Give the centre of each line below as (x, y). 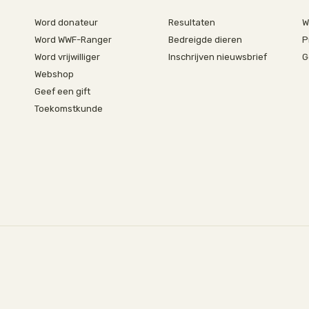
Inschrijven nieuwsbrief (217, 57)
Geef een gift (62, 91)
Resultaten (191, 22)
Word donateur (66, 22)
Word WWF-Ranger (73, 40)
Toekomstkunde (68, 109)
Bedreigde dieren (205, 40)
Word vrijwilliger (67, 57)
